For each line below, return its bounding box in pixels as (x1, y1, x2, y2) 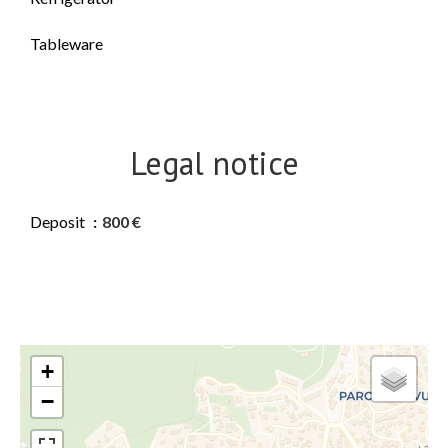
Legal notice (129, 142, 299, 184)
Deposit (30, 212, 88, 231)
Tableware (30, 34, 103, 53)
